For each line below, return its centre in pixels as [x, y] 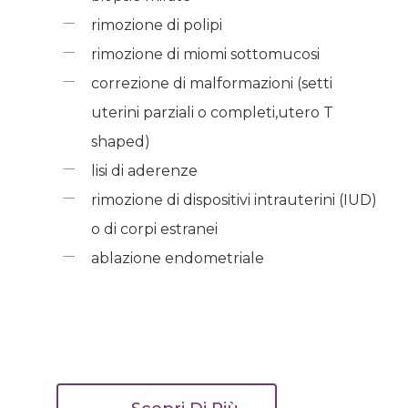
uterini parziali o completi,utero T [212, 112]
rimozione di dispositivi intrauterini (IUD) [234, 199]
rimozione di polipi [156, 25]
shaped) [120, 141]
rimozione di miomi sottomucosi [205, 54]
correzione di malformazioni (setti [211, 83]
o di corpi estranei [154, 229]
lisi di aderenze [144, 170]
